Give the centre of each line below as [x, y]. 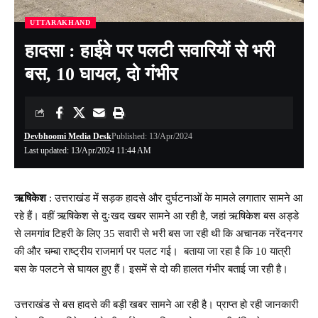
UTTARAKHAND [60, 22]
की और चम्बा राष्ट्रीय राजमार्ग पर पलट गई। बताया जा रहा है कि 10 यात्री [152, 251]
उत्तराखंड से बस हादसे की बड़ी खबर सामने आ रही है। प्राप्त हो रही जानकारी [156, 304]
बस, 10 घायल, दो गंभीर [101, 74]
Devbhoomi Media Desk [67, 136]
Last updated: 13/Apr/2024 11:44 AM [87, 150]
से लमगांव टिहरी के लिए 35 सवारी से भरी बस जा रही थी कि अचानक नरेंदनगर [159, 233]
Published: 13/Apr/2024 [152, 136]
